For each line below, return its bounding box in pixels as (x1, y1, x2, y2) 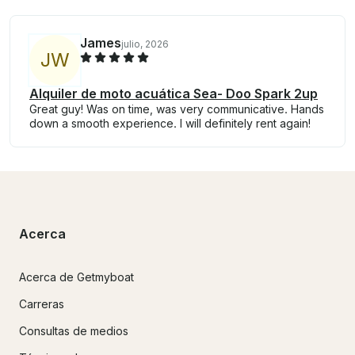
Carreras (19, 296, 64, 311)
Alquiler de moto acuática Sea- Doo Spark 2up (29, 86, 318, 102)
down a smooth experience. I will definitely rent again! (29, 116, 311, 131)
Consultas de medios (19, 323, 128, 338)
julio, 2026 (121, 38, 169, 51)
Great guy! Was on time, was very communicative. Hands (29, 102, 324, 116)
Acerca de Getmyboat (19, 269, 134, 284)
